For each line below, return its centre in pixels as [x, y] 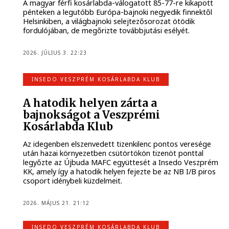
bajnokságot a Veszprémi [92, 115]
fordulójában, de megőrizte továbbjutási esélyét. [107, 31]
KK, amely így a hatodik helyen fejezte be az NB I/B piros [120, 172]
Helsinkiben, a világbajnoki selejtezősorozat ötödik [109, 21]
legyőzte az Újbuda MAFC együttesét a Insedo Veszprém [121, 163]
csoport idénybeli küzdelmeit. [73, 181]
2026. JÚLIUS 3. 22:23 [55, 52]
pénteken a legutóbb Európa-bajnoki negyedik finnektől [118, 12]
